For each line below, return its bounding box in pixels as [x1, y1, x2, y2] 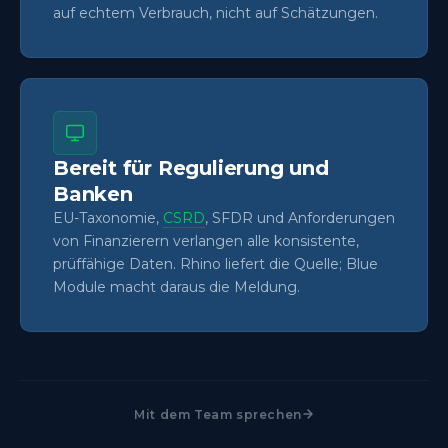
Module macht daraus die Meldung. [53, 277, 300, 296]
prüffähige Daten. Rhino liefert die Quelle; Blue [53, 254, 378, 273]
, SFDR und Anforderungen [205, 208, 395, 227]
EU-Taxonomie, [53, 208, 163, 227]
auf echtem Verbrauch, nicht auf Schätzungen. [53, 3, 378, 22]
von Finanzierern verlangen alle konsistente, [53, 231, 359, 250]
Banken [53, 181, 133, 206]
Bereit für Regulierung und [53, 155, 329, 180]
